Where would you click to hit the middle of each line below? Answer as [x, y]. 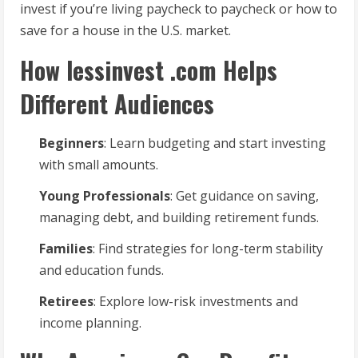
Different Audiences [117, 104]
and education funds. [101, 270]
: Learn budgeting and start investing [215, 143]
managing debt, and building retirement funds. [179, 218]
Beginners [72, 143]
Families [66, 249]
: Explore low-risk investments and [196, 302]
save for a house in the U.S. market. [125, 31]
